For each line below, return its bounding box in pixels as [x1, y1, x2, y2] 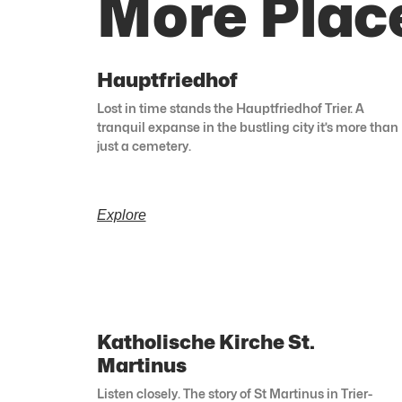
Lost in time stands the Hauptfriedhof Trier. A [96, 100, 364, 117]
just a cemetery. [96, 138, 191, 154]
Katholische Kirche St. [96, 330, 315, 354]
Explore [96, 207, 146, 223]
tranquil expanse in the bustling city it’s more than [96, 119, 398, 135]
